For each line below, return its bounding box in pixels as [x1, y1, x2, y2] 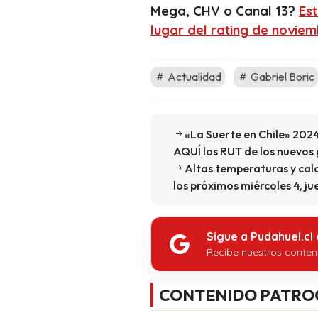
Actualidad [165, 69, 221, 84]
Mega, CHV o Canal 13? [150, 2, 299, 19]
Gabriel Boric [248, 69, 314, 84]
